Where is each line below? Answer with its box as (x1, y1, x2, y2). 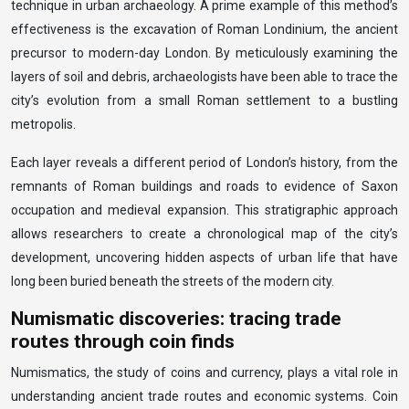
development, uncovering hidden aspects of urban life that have (11, 250, 398, 265)
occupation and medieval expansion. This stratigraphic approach (11, 203, 398, 217)
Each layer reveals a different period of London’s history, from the (11, 155, 398, 170)
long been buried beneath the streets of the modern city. (11, 274, 334, 288)
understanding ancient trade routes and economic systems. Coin (11, 389, 398, 404)
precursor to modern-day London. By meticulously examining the (11, 46, 398, 60)
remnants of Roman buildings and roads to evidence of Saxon (11, 179, 398, 194)
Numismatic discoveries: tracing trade (11, 308, 341, 330)
